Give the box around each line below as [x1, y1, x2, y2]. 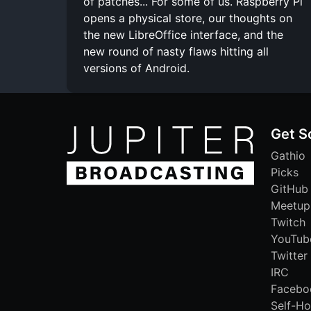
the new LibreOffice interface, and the [83, 27, 283, 42]
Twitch [271, 215, 305, 229]
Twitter [271, 248, 308, 262]
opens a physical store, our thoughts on [83, 10, 292, 25]
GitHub [271, 181, 308, 196]
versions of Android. [83, 60, 190, 75]
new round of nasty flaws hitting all [83, 44, 269, 58]
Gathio [271, 148, 305, 162]
